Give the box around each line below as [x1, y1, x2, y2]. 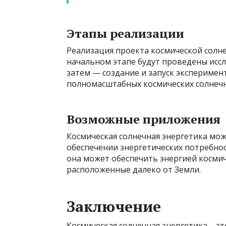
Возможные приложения [67, 111, 220, 127]
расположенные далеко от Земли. [67, 164, 201, 175]
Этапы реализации [67, 25, 184, 41]
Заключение [67, 196, 161, 216]
